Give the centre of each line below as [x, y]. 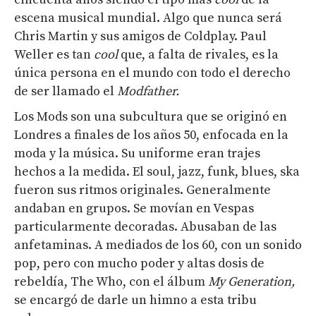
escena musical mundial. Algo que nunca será [148, 18]
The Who [97, 282]
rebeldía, [42, 282]
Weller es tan [54, 55]
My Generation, [251, 282]
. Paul [250, 36]
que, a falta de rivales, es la [198, 55]
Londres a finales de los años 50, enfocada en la [151, 135]
